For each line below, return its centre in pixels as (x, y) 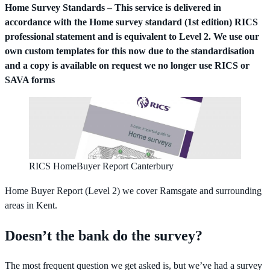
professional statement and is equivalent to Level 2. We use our (132, 36)
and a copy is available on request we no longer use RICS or (127, 65)
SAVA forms (30, 80)
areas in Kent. (31, 205)
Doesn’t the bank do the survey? (104, 235)
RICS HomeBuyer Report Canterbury (101, 167)
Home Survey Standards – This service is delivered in (113, 8)
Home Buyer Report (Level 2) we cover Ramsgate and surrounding (133, 191)
